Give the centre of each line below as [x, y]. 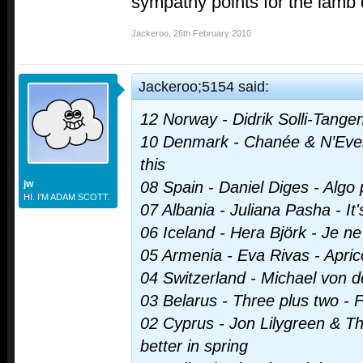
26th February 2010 [212, 33]
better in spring [194, 346]
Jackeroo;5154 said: [204, 86]
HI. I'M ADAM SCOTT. [67, 196]
